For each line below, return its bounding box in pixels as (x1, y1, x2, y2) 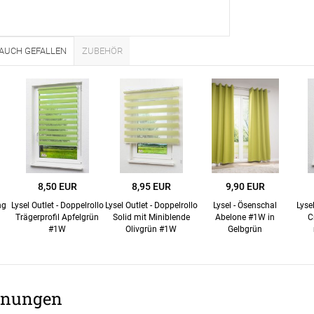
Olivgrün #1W (125, 224, 177, 235)
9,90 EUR (225, 181, 265, 193)
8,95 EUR (131, 181, 171, 193)
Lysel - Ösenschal (213, 200, 278, 211)
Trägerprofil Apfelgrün (15, 212, 100, 223)
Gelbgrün (228, 224, 263, 235)
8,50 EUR (37, 181, 77, 193)
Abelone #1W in (215, 212, 275, 223)
